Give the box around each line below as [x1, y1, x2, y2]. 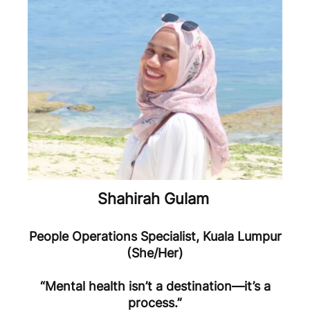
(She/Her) [127, 246, 183, 261]
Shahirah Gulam [97, 190, 213, 208]
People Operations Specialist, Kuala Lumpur [28, 229, 282, 244]
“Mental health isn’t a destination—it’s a [39, 279, 271, 294]
